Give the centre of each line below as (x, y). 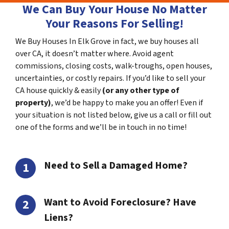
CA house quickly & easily (59, 90)
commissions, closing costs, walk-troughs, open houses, (114, 66)
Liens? (59, 218)
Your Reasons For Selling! (114, 24)
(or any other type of (141, 90)
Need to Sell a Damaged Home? (116, 166)
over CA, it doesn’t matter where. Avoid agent (95, 54)
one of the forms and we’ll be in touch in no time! (101, 127)
